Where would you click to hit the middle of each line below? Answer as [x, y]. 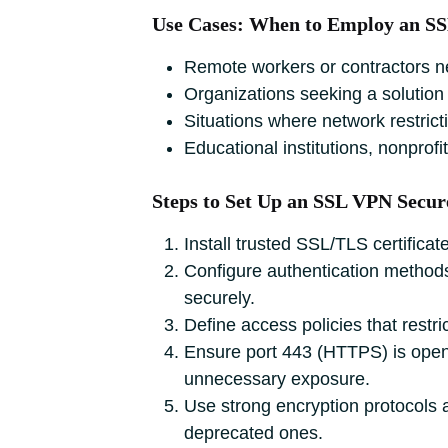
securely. [219, 298]
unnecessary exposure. [277, 379]
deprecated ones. [253, 433]
